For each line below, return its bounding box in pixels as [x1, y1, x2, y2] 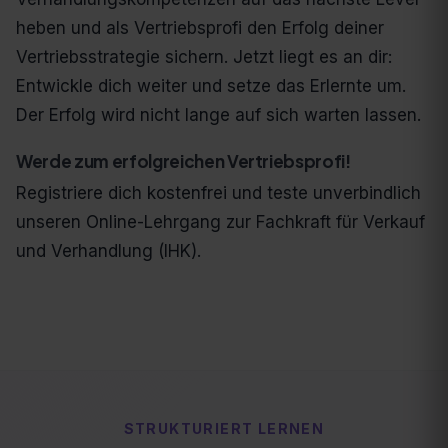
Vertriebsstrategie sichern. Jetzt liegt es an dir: [16, 47, 392, 68]
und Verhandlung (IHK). [16, 241, 201, 262]
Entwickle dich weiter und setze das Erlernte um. [16, 76, 406, 97]
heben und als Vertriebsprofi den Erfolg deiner [16, 18, 384, 39]
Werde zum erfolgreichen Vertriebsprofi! [16, 150, 351, 173]
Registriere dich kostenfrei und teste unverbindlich [16, 183, 421, 204]
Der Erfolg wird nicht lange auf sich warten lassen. [16, 105, 421, 126]
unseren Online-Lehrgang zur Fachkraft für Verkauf [16, 212, 425, 233]
